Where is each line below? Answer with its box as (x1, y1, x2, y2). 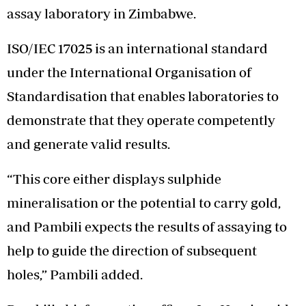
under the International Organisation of (7, 64, 251, 80)
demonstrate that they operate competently (7, 111, 275, 128)
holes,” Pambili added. (7, 266, 143, 282)
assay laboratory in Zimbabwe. (7, 5, 196, 21)
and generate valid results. (7, 135, 170, 152)
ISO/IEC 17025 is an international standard (7, 40, 268, 56)
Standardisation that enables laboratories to (7, 87, 279, 104)
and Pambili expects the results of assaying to (7, 218, 287, 234)
